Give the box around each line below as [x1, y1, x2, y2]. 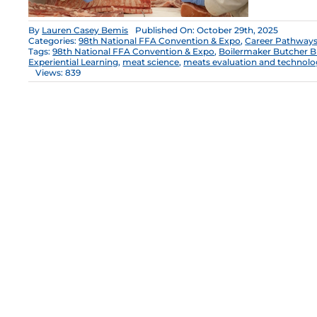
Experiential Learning [28, 57, 119, 68]
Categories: [28, 35, 79, 47]
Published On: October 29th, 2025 [135, 25, 279, 36]
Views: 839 [35, 67, 81, 79]
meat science [122, 57, 180, 68]
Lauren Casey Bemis [42, 25, 129, 36]
